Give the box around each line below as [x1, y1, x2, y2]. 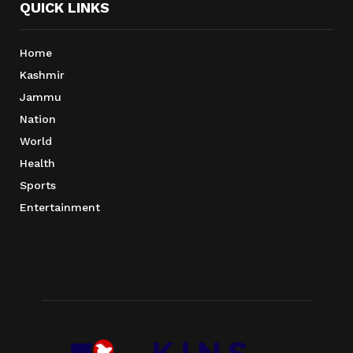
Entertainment [20, 201, 100, 214]
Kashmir [20, 69, 65, 82]
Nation [20, 113, 56, 126]
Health [20, 157, 55, 170]
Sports [20, 179, 56, 192]
